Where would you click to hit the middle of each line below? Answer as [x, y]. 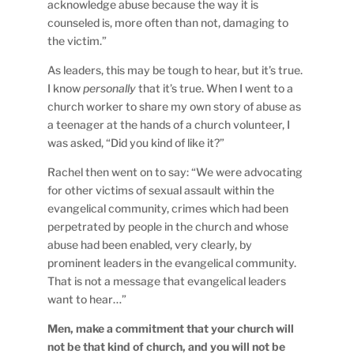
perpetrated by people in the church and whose [168, 226]
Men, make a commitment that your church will [171, 328]
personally [110, 88]
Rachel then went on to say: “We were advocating [175, 171]
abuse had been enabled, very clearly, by [150, 244]
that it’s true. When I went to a [215, 88]
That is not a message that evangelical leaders [167, 281]
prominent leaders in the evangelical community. [172, 262]
